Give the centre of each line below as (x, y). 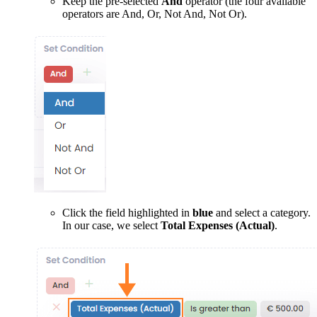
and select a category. (262, 212)
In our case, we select (111, 225)
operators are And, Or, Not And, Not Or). (155, 13)
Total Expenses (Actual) (218, 225)
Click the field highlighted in (127, 212)
